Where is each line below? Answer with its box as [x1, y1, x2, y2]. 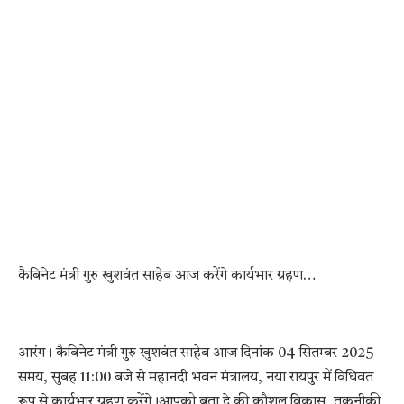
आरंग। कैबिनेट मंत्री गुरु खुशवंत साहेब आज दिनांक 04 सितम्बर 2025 [18, 346, 374, 362]
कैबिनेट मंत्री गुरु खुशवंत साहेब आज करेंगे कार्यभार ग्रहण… [18, 268, 316, 283]
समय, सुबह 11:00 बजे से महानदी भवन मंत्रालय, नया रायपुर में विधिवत [18, 371, 373, 386]
